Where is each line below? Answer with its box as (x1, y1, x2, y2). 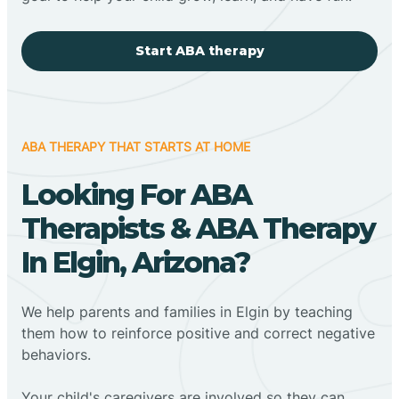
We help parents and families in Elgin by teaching (21, 302, 353, 321)
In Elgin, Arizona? (21, 244, 249, 280)
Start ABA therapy (134, 42, 265, 59)
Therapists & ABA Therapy (21, 210, 375, 246)
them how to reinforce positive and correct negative (21, 323, 375, 342)
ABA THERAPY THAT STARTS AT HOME (21, 138, 250, 154)
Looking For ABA (21, 176, 251, 212)
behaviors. (21, 345, 91, 363)
